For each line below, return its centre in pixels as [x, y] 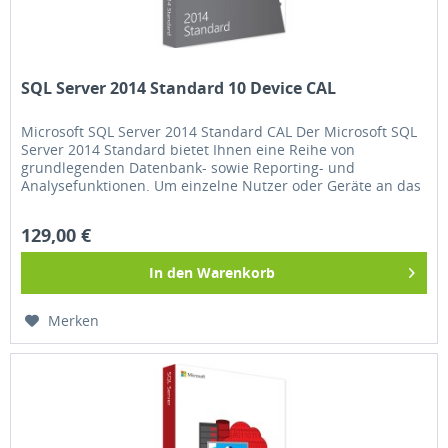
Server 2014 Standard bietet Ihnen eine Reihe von [188, 149]
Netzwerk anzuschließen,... [111, 203]
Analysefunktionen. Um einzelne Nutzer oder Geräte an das [221, 185]
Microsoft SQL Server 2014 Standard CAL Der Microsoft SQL [219, 131]
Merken [74, 320]
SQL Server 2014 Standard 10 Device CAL [179, 87]
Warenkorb [236, 272]
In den [171, 272]
